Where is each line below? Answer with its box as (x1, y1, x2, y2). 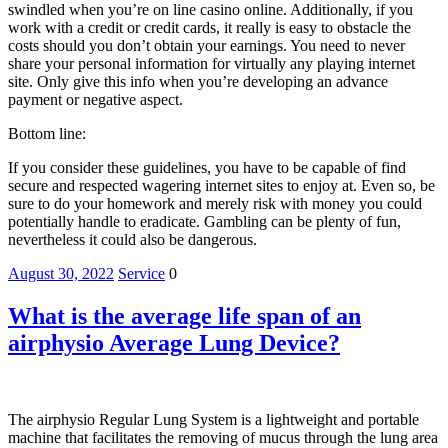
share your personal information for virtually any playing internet (8, 55, 415, 73)
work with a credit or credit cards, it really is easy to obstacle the (8, 19, 411, 37)
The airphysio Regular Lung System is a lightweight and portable (8, 410, 419, 428)
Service (118, 265, 165, 283)
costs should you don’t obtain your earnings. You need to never (8, 37, 405, 55)
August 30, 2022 (8, 265, 114, 283)
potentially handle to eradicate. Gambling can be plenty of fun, (8, 213, 401, 231)
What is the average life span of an (8, 302, 361, 329)
